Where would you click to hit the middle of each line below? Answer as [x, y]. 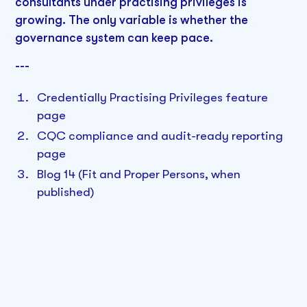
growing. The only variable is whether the [132, 20]
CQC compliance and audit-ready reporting [160, 135]
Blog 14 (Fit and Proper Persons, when [138, 174]
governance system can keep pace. [114, 37]
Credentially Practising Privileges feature [152, 98]
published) [65, 192]
